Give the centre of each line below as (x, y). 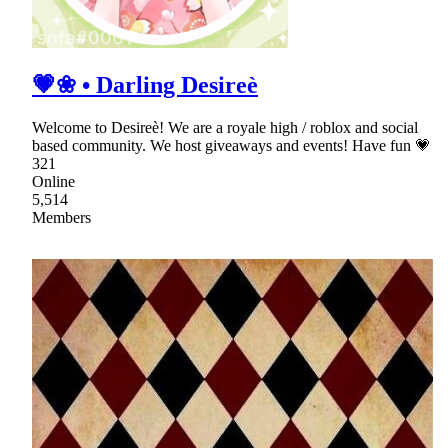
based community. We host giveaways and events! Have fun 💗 (231, 146)
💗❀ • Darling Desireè (145, 85)
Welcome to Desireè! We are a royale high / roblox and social (225, 128)
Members (61, 218)
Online (53, 182)
